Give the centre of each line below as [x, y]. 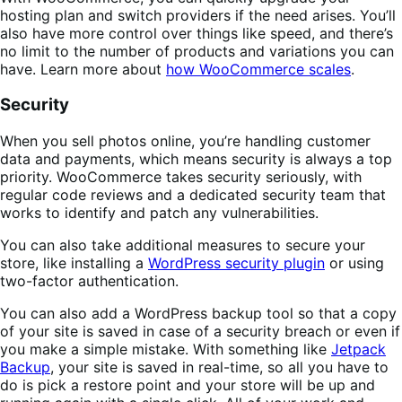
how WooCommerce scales [258, 69]
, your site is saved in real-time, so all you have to [219, 367]
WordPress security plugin [236, 263]
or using [354, 263]
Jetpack [358, 350]
